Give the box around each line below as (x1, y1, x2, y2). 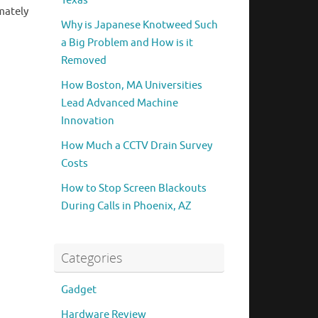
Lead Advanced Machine (61, 97, 178, 111)
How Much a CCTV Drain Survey (61, 139, 212, 153)
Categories (61, 249, 122, 267)
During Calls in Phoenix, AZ (61, 199, 192, 214)
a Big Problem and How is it (61, 36, 193, 50)
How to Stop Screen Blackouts (61, 182, 207, 196)
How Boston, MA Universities (61, 79, 202, 93)
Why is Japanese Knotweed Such (61, 18, 218, 33)
